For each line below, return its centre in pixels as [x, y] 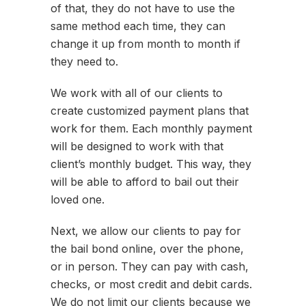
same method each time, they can [138, 26]
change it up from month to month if [145, 44]
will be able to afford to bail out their [145, 182]
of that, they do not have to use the [143, 9]
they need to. [84, 62]
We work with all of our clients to [137, 93]
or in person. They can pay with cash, [150, 267]
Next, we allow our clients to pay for [146, 231]
